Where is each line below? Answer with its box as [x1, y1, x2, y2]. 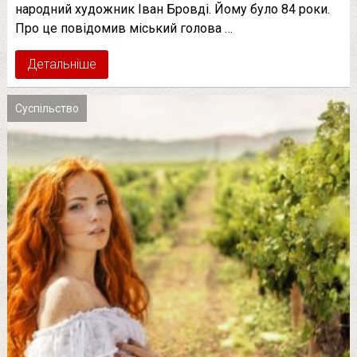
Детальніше [26, 56, 96, 72]
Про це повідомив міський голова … [14, 20, 233, 36]
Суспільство [14, 101, 79, 115]
